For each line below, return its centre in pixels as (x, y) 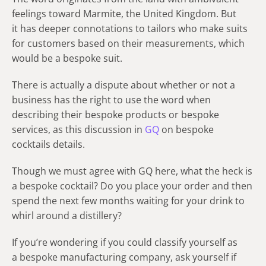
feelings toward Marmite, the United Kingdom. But (124, 13)
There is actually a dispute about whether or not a (123, 85)
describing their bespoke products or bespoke (115, 114)
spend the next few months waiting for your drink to (128, 200)
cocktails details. (48, 144)
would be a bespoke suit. (67, 58)
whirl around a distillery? (67, 215)
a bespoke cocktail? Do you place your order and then (132, 186)
